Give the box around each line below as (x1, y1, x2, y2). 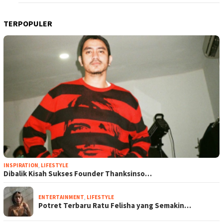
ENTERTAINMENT (38, 194, 84, 201)
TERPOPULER (3, 18, 52, 29)
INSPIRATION (3, 162, 38, 169)
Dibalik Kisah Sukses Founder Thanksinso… (3, 169, 152, 179)
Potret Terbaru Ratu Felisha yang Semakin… (38, 201, 191, 211)
